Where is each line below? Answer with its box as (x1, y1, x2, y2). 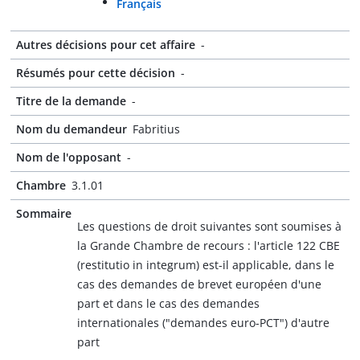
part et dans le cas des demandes (77, 296, 260, 311)
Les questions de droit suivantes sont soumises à (77, 219, 342, 234)
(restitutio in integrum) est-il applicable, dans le (77, 257, 334, 272)
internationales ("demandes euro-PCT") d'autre (77, 315, 329, 330)
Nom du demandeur (16, 121, 127, 137)
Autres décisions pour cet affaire (16, 37, 195, 52)
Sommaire (16, 206, 72, 221)
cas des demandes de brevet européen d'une (77, 276, 321, 292)
